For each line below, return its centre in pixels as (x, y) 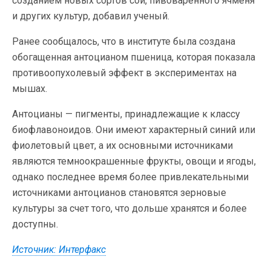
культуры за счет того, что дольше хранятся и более (129, 208)
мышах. (30, 89)
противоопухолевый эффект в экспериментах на (124, 73)
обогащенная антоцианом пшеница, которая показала (134, 57)
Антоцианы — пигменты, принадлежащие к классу (126, 114)
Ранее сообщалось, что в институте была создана (124, 41)
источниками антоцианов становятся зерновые (119, 193)
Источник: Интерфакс (59, 250)
